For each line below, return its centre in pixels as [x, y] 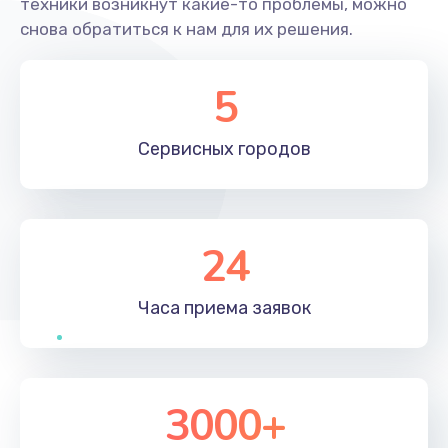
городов [272, 148]
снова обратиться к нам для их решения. [186, 28]
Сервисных [186, 148]
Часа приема [193, 307]
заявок [279, 307]
